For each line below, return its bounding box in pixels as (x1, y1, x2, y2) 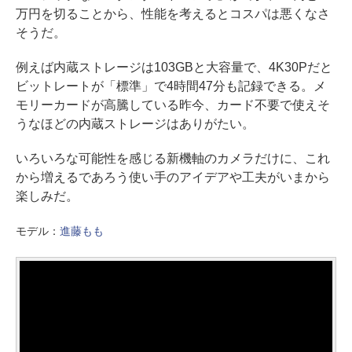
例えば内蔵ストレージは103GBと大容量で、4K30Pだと (16, 60, 332, 74)
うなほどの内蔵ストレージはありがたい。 (16, 116, 255, 130)
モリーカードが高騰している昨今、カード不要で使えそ (16, 97, 330, 112)
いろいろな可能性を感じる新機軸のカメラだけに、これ (16, 151, 330, 165)
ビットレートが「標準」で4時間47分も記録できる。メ (16, 79, 326, 93)
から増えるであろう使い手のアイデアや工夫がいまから (16, 170, 330, 184)
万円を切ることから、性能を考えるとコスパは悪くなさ (16, 6, 330, 20)
